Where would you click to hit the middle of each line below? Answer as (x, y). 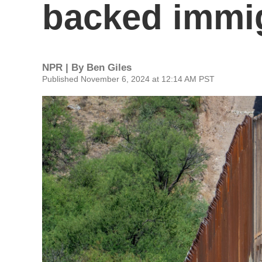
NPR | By (64, 68)
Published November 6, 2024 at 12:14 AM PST (128, 79)
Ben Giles (109, 68)
